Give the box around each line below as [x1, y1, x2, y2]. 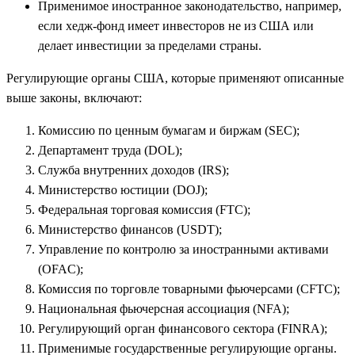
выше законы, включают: [6, 91, 142, 105]
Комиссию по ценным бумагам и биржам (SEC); [38, 124, 300, 138]
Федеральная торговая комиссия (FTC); [38, 203, 250, 217]
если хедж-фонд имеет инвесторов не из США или [38, 19, 314, 33]
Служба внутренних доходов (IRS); [38, 163, 229, 177]
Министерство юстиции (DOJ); [38, 183, 208, 197]
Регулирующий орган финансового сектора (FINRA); [38, 322, 327, 336]
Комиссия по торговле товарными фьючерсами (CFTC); [38, 282, 340, 296]
